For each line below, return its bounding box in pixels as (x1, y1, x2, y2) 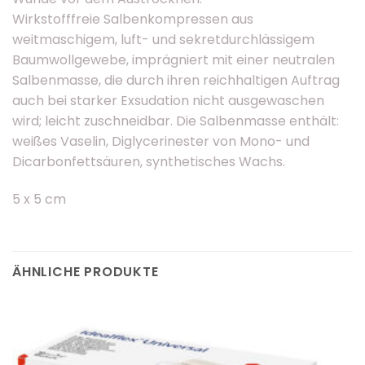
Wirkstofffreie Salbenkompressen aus (12, 10, 253, 29)
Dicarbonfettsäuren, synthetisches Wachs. (12, 152, 285, 172)
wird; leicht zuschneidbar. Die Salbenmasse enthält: (12, 112, 339, 131)
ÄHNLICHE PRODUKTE (12, 262, 159, 281)
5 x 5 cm (12, 190, 66, 209)
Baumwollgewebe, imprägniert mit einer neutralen (12, 51, 335, 70)
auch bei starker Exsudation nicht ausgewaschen (12, 91, 324, 111)
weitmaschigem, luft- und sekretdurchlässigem (12, 30, 314, 50)
